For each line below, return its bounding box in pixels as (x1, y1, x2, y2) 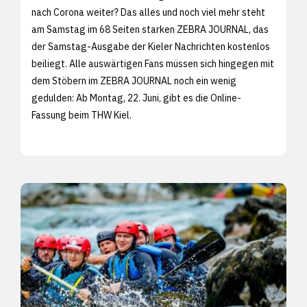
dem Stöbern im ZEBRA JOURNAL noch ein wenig (32, 74, 236, 87)
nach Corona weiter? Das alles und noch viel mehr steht (32, 5, 265, 19)
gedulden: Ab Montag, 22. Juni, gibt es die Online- (32, 91, 241, 104)
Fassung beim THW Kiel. (32, 108, 136, 121)
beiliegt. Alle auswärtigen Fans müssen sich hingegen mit (32, 57, 274, 70)
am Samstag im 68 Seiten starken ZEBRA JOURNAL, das (32, 23, 269, 36)
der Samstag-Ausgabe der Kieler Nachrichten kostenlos (32, 40, 270, 53)
